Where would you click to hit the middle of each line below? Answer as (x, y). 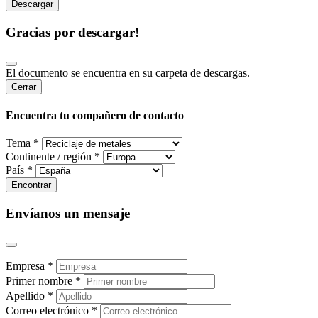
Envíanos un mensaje (68, 213)
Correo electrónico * (53, 310)
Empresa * (31, 265)
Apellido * (31, 295)
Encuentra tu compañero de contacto (95, 115)
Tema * (24, 143)
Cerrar (24, 87)
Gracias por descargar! (72, 32)
